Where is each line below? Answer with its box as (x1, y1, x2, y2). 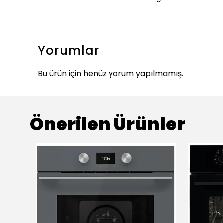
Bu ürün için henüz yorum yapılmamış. (38, 67, 183, 79)
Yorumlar (38, 42, 100, 59)
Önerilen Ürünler (30, 111, 185, 136)
